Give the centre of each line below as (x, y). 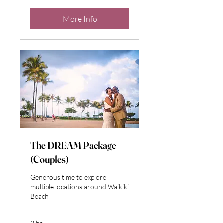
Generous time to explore (68, 177)
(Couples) (50, 159)
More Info (80, 19)
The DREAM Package (73, 145)
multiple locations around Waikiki (80, 186)
